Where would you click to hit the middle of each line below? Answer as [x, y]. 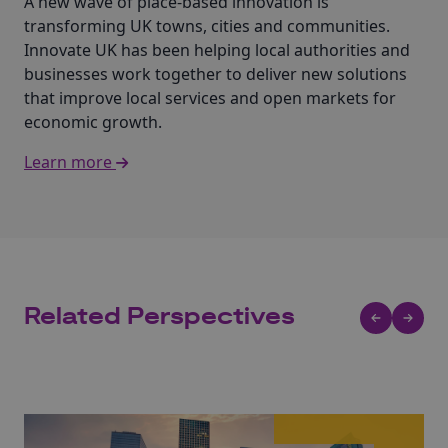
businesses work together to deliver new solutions [215, 74]
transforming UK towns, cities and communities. [207, 26]
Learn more [70, 162]
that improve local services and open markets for [210, 98]
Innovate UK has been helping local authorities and [217, 50]
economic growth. [93, 122]
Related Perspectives [159, 317]
